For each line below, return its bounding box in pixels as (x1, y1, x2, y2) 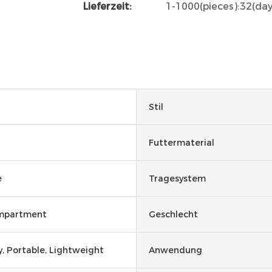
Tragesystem (149, 172, 206, 184)
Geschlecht (149, 208, 198, 220)
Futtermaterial (149, 137, 214, 148)
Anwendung (149, 244, 202, 256)
